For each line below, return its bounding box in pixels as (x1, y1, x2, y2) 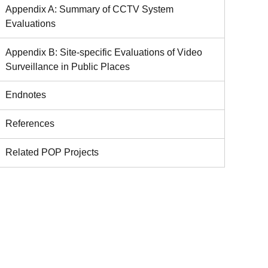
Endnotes (5, 90, 46, 100)
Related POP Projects (5, 147, 99, 158)
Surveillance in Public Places (5, 61, 130, 72)
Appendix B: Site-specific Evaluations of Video (5, 47, 202, 57)
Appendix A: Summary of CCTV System (5, 4, 173, 15)
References (5, 118, 54, 129)
